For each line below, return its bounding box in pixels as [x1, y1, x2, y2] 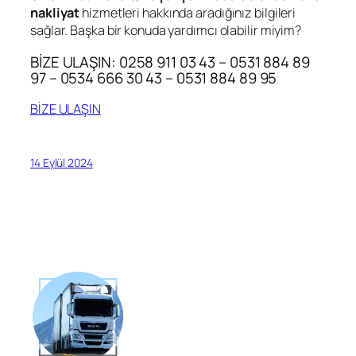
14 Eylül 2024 [30, 154, 93, 170]
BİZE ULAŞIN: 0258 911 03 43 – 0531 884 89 [30, 51, 310, 72]
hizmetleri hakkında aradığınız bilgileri [79, 4, 296, 22]
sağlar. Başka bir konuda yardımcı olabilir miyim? [30, 21, 302, 40]
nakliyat [30, 4, 80, 22]
